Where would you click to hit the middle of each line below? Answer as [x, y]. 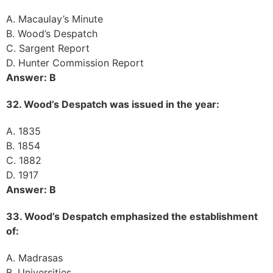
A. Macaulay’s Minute [55, 19]
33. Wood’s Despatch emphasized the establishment [132, 216]
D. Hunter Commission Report [75, 62]
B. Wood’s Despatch [52, 33]
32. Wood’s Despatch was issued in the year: [113, 104]
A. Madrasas [34, 257]
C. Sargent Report [48, 48]
